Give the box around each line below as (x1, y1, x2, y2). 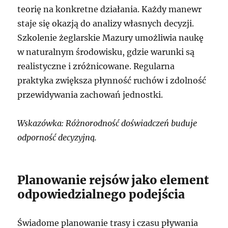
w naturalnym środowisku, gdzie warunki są (17, 46, 195, 57)
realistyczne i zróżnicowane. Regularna (17, 61, 175, 71)
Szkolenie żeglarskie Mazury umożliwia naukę (17, 32, 204, 43)
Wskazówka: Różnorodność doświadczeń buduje (17, 118, 197, 128)
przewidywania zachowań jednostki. (17, 89, 163, 100)
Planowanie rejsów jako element (17, 172, 209, 187)
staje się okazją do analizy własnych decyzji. (17, 18, 194, 28)
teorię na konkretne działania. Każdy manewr (17, 4, 202, 14)
